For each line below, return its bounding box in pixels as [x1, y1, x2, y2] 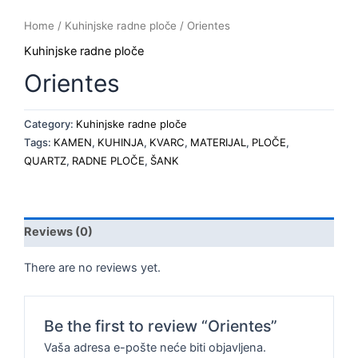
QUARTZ [24, 154, 66, 168]
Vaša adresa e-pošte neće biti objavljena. [44, 340, 267, 355]
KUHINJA [97, 136, 144, 149]
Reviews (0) [24, 224, 93, 239]
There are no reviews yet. [24, 260, 161, 275]
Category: [24, 117, 76, 131]
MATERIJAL [190, 136, 246, 149]
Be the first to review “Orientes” [44, 316, 278, 336]
